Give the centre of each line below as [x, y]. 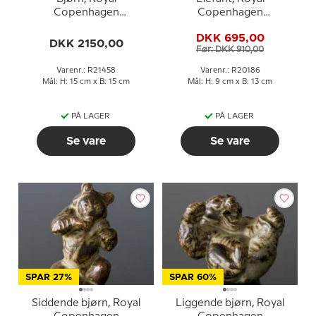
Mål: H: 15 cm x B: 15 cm [86, 82]
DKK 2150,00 [86, 44]
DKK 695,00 [230, 38]
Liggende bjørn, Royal [230, 303]
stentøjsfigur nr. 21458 [86, 26]
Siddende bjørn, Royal [86, 303]
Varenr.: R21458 [86, 71]
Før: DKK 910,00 [230, 49]
